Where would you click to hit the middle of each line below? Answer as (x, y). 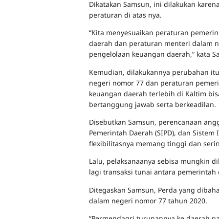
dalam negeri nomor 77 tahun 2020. (148, 200)
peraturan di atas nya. (125, 15)
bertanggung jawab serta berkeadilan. (153, 104)
